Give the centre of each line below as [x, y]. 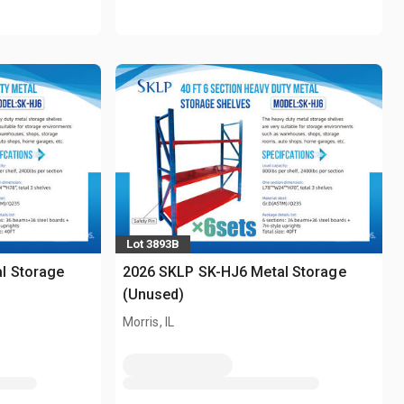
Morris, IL [148, 321]
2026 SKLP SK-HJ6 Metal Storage [234, 271]
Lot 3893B [152, 244]
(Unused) [153, 294]
